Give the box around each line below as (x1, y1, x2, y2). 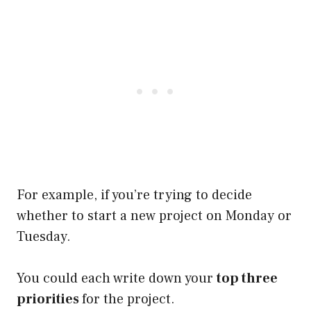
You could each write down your (17, 269, 217, 287)
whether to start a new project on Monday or (17, 206, 292, 225)
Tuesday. (17, 227, 71, 246)
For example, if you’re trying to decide (17, 185, 252, 204)
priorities (17, 289, 82, 308)
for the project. (82, 289, 175, 308)
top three (217, 269, 278, 287)
